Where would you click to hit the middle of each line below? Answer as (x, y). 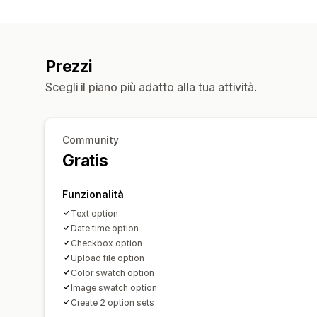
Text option (94, 213)
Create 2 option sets (113, 302)
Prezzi (69, 66)
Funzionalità (93, 194)
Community (91, 139)
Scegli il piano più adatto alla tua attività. (151, 87)
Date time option (105, 228)
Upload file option (108, 258)
